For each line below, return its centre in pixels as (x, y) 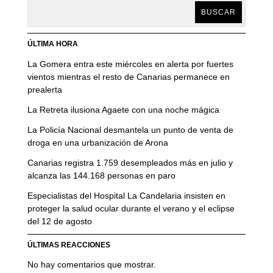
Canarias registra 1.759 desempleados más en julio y (130, 162)
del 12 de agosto (59, 221)
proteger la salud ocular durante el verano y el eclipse (131, 208)
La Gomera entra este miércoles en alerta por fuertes (130, 64)
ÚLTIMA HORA (52, 44)
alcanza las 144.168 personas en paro (101, 175)
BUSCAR (219, 12)
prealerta (44, 89)
